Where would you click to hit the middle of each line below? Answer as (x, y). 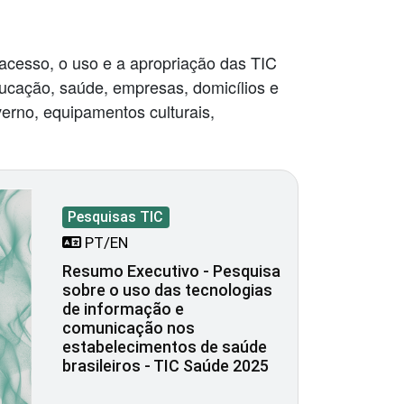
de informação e (123, 309)
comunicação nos (129, 328)
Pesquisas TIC (116, 217)
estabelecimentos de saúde (165, 347)
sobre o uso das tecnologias (167, 290)
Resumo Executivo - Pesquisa (171, 271)
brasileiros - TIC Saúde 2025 (165, 366)
